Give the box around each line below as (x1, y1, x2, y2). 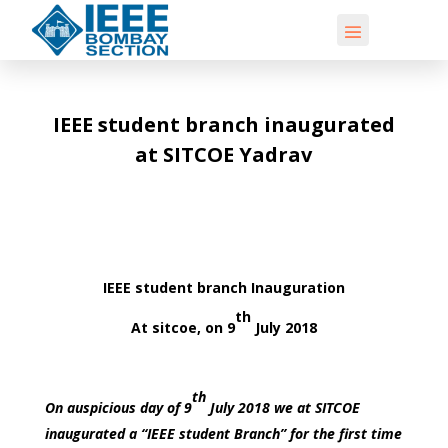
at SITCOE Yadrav (135, 140, 313, 168)
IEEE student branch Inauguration (102, 277, 345, 297)
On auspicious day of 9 (44, 397, 192, 417)
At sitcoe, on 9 (130, 317, 235, 337)
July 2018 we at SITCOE (205, 397, 360, 417)
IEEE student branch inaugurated (52, 110, 395, 138)
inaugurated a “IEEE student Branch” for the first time (44, 423, 402, 443)
